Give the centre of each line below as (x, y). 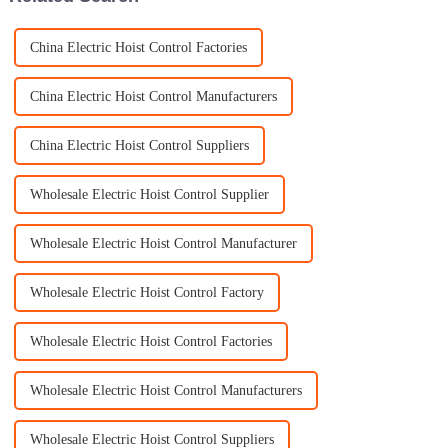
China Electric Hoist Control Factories (138, 48)
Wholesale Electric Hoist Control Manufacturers (165, 391)
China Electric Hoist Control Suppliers (139, 146)
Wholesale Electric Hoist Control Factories (150, 342)
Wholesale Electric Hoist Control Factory (146, 293)
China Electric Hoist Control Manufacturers (153, 97)
